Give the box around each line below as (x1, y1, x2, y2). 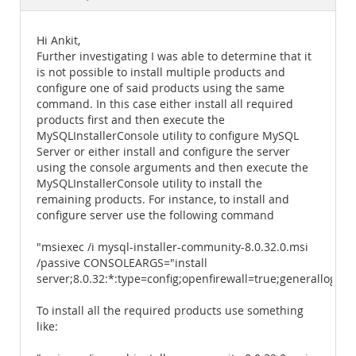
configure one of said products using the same (37, 81, 284, 95)
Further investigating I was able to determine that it (37, 49, 311, 64)
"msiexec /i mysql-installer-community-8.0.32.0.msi (37, 240, 308, 254)
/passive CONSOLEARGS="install (37, 256, 207, 270)
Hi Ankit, (37, 33, 80, 48)
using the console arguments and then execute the (37, 161, 308, 175)
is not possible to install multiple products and (37, 65, 285, 79)
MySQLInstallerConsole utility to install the (37, 176, 262, 191)
